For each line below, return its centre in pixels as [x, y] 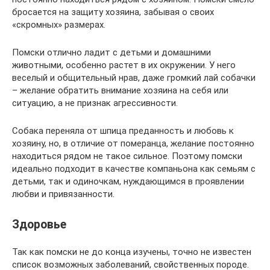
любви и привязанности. [63, 194]
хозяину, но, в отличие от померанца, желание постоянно [133, 143]
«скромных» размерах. [59, 25]
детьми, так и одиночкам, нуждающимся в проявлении [128, 181]
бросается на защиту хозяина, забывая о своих [113, 12]
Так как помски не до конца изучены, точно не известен [132, 252]
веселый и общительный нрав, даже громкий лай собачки [134, 78]
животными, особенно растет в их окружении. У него [124, 65]
